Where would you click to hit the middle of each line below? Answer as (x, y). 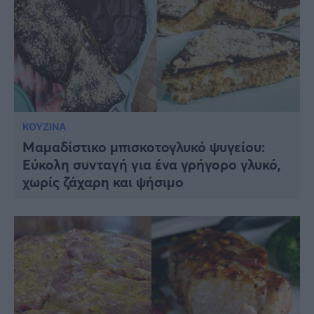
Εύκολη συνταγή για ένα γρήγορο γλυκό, (152, 165)
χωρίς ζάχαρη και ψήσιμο (103, 182)
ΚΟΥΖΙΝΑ (44, 127)
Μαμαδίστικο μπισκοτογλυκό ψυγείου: (144, 147)
